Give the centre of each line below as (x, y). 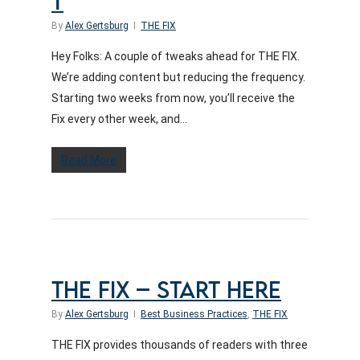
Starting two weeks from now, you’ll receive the (173, 98)
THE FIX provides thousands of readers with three (180, 345)
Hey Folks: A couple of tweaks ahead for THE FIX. (176, 56)
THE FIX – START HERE (166, 292)
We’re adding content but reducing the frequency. (178, 77)
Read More (89, 160)
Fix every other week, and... (119, 119)
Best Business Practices (194, 314)
